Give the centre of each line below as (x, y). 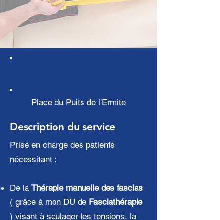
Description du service (63, 126)
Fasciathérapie (116, 202)
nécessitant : (33, 159)
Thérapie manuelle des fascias (87, 188)
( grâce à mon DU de (49, 202)
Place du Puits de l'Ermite (79, 102)
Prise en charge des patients (62, 145)
